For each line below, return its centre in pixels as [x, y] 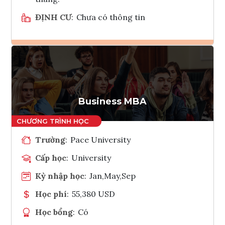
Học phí [51, 194]
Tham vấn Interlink [139, 86]
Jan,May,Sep [113, 176]
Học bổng [54, 212]
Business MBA [113, 101]
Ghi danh [126, 61]
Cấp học [51, 157]
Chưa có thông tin [111, 17]
